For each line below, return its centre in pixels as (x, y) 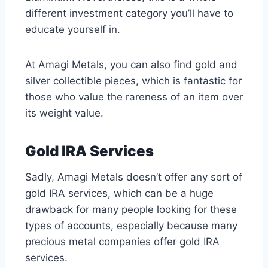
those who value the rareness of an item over (134, 97)
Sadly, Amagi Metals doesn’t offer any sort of (134, 177)
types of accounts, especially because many (131, 226)
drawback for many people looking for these (131, 210)
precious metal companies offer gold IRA (122, 242)
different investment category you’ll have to (129, 13)
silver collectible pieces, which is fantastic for (133, 81)
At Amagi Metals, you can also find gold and (131, 65)
